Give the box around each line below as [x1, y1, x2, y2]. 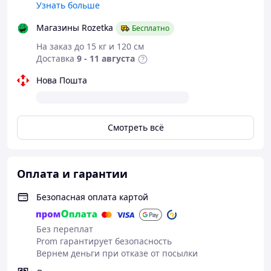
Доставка [36, 53, 74, 64]
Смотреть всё [107, 122, 164, 133]
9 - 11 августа [77, 53, 135, 64]
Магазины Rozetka [36, 21, 113, 33]
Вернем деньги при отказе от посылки [36, 247, 198, 259]
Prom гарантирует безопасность [36, 235, 172, 247]
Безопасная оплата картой [36, 191, 148, 203]
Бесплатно [132, 23, 169, 33]
